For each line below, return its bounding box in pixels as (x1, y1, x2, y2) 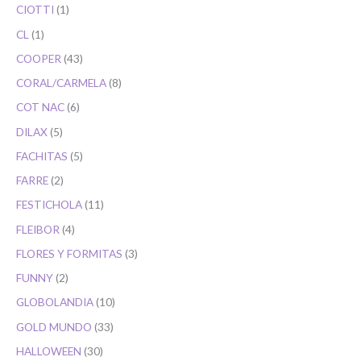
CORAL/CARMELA (16, 76, 106, 90)
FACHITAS (16, 148, 68, 163)
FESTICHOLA (16, 197, 82, 212)
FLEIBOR (16, 222, 60, 236)
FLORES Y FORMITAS (16, 246, 122, 260)
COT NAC (16, 100, 64, 114)
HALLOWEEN (16, 343, 81, 358)
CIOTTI (16, 2, 54, 17)
